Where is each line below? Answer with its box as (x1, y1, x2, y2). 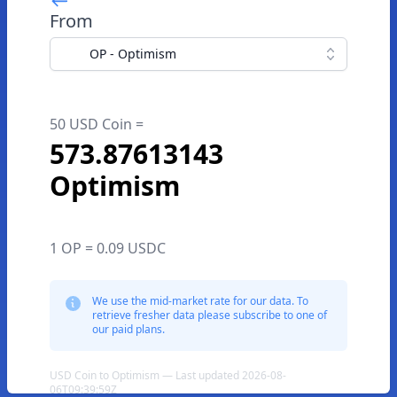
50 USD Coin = (50, 114, 144, 134)
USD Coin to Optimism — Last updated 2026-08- (50, 368, 286, 383)
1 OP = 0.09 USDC (50, 238, 166, 258)
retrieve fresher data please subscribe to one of (92, 307, 327, 323)
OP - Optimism (90, 45, 176, 62)
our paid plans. (92, 322, 165, 337)
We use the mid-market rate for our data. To (92, 293, 308, 308)
